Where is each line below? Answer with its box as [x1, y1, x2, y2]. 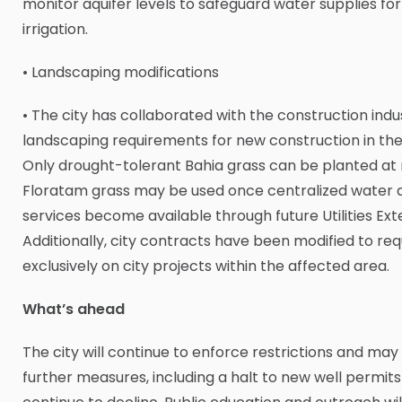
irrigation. [22, 19, 88, 40]
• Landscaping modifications [22, 62, 219, 83]
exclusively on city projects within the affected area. [22, 256, 389, 277]
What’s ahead [22, 299, 125, 320]
